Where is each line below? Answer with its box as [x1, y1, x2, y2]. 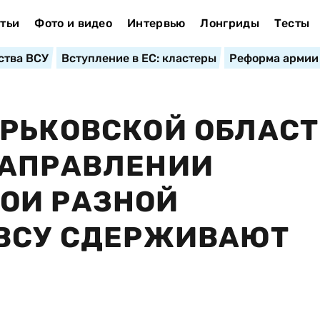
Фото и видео [34, 16, 113, 30]
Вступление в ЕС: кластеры [61, 51, 216, 65]
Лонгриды [200, 16, 259, 30]
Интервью [126, 16, 186, 30]
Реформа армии [229, 51, 319, 65]
